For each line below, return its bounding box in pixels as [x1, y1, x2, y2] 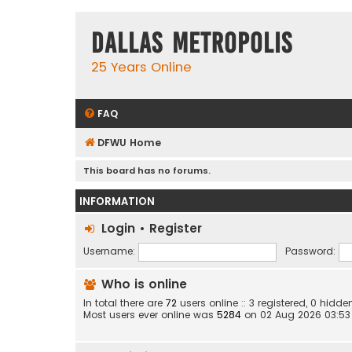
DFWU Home [97, 135, 161, 149]
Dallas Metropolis [91, 27, 292, 59]
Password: [284, 244, 335, 258]
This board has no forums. [83, 163, 211, 177]
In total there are [83, 295, 166, 310]
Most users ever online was [83, 307, 217, 321]
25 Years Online [91, 58, 192, 76]
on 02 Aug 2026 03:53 [241, 307, 350, 321]
